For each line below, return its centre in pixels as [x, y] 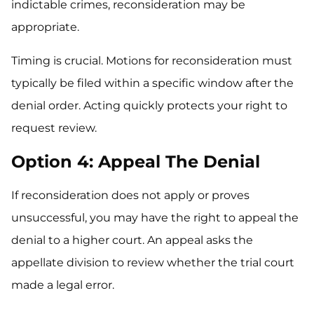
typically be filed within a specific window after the [152, 83]
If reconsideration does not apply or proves [130, 196]
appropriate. [45, 27]
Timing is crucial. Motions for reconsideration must [152, 61]
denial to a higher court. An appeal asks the [132, 240]
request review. [54, 128]
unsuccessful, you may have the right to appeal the [155, 218]
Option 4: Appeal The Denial [136, 162]
